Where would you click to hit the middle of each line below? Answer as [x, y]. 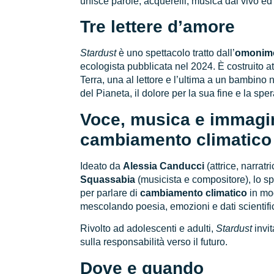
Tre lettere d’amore [158, 27]
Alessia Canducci [164, 166]
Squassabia [108, 179]
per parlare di [110, 193]
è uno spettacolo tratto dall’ [176, 53]
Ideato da [102, 166]
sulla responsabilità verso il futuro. [154, 242]
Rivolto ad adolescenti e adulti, [148, 229]
